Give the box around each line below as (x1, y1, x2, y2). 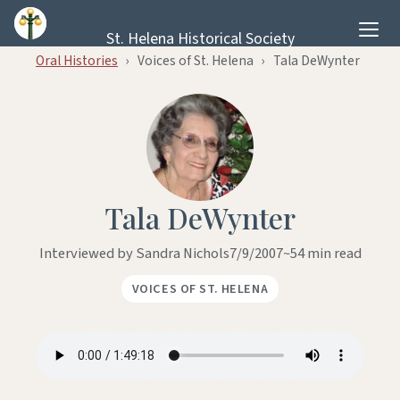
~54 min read (282, 243, 362, 264)
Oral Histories (36, 51, 118, 71)
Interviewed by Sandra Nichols (38, 243, 229, 264)
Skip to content (6, 8, 123, 33)
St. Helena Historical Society (105, 28, 295, 51)
